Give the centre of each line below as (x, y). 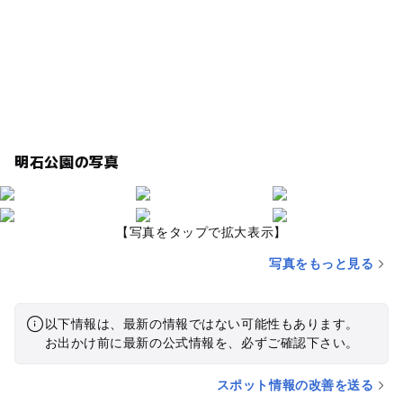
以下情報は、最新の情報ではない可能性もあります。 (201, 323)
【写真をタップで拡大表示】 (201, 232)
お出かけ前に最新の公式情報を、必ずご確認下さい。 (201, 342)
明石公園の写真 (67, 161)
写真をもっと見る (321, 263)
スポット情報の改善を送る (295, 385)
